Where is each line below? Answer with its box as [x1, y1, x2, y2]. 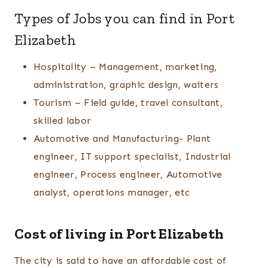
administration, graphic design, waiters [33, 79, 219, 91]
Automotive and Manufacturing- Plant [33, 133, 211, 145]
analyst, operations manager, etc [33, 187, 190, 199]
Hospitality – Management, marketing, [33, 61, 217, 73]
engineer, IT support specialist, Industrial [33, 151, 231, 163]
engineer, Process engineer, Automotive [33, 169, 223, 181]
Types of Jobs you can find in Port [14, 10, 234, 28]
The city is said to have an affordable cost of [14, 255, 227, 267]
